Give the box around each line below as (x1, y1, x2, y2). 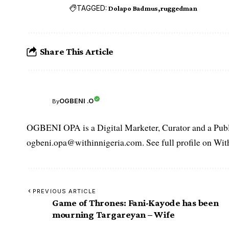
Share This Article (39, 46, 114, 57)
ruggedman (159, 4, 197, 12)
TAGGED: (77, 4, 107, 13)
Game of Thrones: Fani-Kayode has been (52, 197, 219, 208)
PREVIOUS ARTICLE (33, 187, 96, 195)
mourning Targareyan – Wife (52, 209, 175, 220)
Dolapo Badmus (108, 4, 158, 12)
